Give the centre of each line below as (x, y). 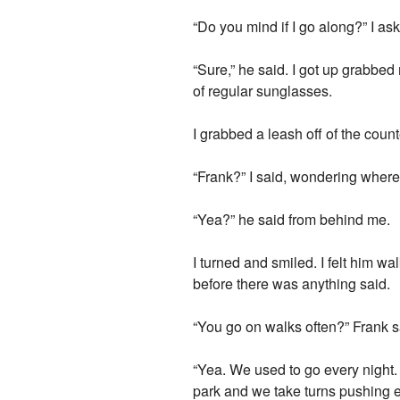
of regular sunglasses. (263, 91)
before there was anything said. (292, 284)
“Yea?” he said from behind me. (292, 220)
